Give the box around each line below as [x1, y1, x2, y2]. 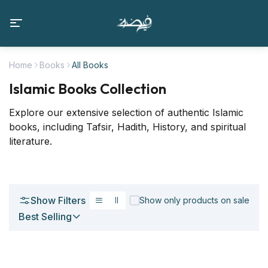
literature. [9, 135, 52, 147]
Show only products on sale [139, 194, 249, 205]
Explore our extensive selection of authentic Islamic [9, 106, 243, 118]
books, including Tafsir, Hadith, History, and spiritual [9, 120, 246, 133]
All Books [72, 59, 108, 70]
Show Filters [31, 194, 86, 206]
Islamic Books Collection [9, 79, 166, 98]
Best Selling [19, 210, 72, 223]
